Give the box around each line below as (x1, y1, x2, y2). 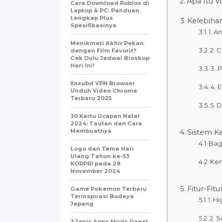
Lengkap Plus (70, 14, 113, 21)
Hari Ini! (70, 61, 95, 69)
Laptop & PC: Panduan (70, 6, 139, 14)
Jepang (70, 200, 94, 207)
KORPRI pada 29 (70, 160, 120, 167)
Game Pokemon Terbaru (70, 185, 147, 192)
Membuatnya (70, 127, 111, 134)
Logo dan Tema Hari (70, 145, 134, 152)
